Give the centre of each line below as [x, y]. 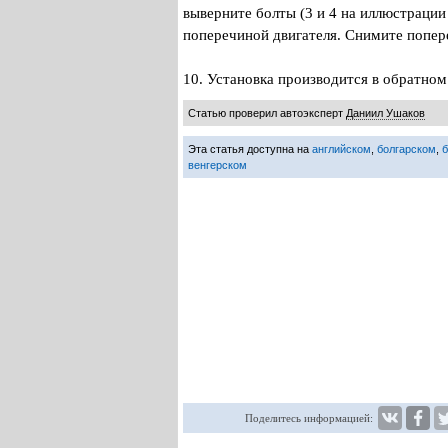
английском [341, 148]
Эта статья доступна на [250, 148]
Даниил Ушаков [385, 112]
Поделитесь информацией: [309, 417]
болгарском [406, 148]
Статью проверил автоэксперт [267, 112]
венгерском [217, 164]
